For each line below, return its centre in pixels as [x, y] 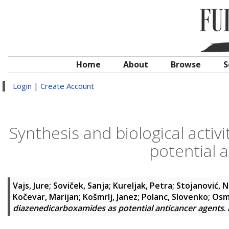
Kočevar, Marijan [46, 197]
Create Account [67, 86]
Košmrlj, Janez [110, 197]
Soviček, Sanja [81, 186]
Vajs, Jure [31, 186]
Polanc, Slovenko [175, 197]
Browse [186, 64]
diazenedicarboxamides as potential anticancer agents [118, 208]
